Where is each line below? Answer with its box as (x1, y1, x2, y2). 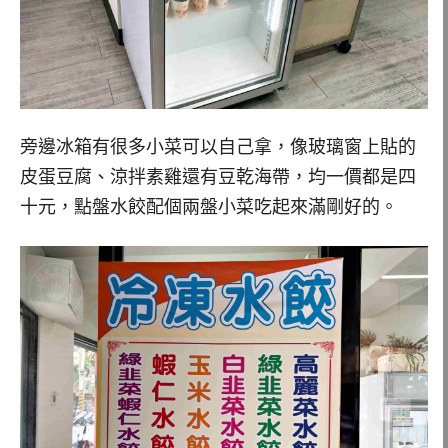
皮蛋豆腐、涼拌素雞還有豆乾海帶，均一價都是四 (20, 167, 416, 188)
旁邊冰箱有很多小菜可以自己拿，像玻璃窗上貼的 (20, 137, 416, 158)
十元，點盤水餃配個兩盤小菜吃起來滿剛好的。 (20, 197, 398, 218)
